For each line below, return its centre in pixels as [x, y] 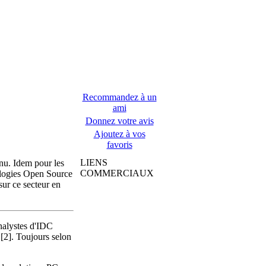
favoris [119, 145]
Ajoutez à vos [119, 134]
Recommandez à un [119, 97]
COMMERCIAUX [117, 173]
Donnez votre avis [119, 121]
